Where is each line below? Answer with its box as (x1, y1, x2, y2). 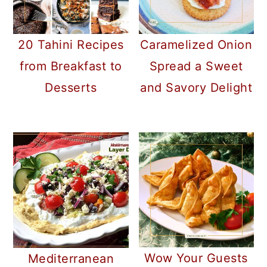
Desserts (45, 80, 97, 95)
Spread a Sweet (149, 58, 243, 73)
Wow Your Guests (144, 251, 248, 266)
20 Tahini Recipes (18, 37, 124, 52)
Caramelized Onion (139, 37, 253, 52)
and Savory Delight (140, 80, 253, 95)
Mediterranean (27, 251, 114, 266)
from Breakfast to (20, 58, 122, 73)
